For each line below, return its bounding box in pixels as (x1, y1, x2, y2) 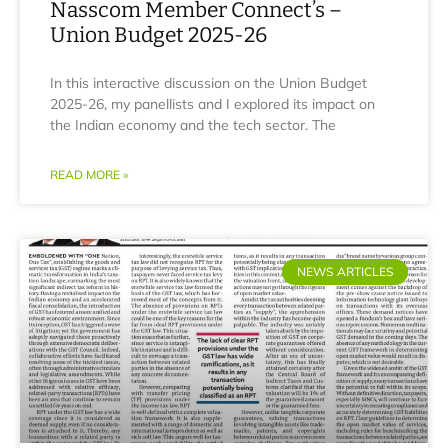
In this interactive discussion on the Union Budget (50, 74, 367, 92)
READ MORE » (50, 167, 128, 182)
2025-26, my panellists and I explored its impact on (50, 95, 375, 113)
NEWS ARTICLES (296, 264, 394, 280)
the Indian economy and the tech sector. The (50, 116, 336, 134)
